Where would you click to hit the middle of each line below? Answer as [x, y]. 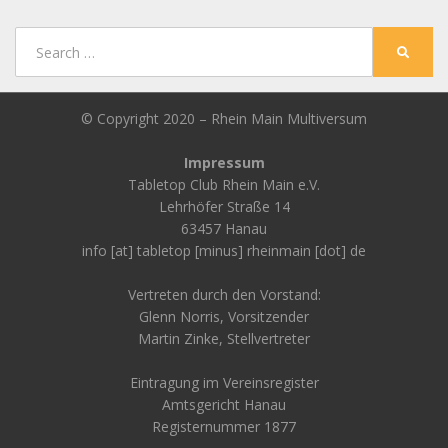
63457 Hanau [224, 229]
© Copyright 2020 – [146, 119]
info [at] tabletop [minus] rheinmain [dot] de [224, 251]
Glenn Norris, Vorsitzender [224, 317]
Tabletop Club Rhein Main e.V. [224, 185]
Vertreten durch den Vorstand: [224, 295]
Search [36, 37]
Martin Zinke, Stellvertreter [224, 339]
